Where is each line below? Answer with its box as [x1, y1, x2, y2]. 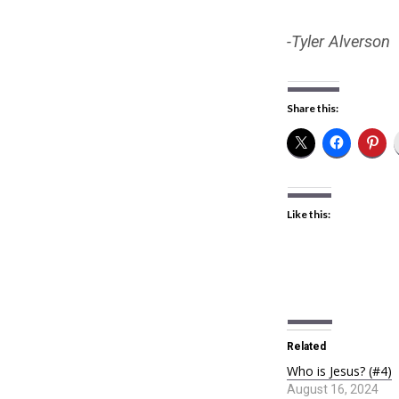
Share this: [287, 101, 338, 115]
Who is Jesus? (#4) [287, 362, 392, 379]
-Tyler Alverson [287, 31, 390, 51]
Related [287, 340, 326, 353]
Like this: [287, 208, 330, 222]
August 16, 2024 [287, 382, 379, 396]
